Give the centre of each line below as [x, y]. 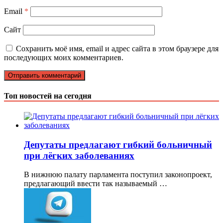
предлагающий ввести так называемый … [96, 184]
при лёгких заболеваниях [79, 155]
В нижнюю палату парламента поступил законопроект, [118, 175]
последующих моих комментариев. [64, 58]
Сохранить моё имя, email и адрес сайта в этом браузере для [117, 49]
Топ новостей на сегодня [48, 96]
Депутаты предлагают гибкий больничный [118, 144]
